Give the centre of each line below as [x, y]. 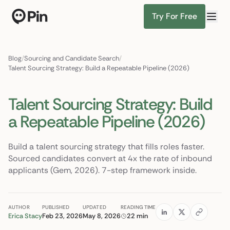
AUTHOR [19, 207]
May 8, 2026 [102, 216]
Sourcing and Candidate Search [72, 58]
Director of [43, 45]
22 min [137, 216]
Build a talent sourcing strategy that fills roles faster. [106, 147]
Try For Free [175, 16]
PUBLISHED [56, 207]
